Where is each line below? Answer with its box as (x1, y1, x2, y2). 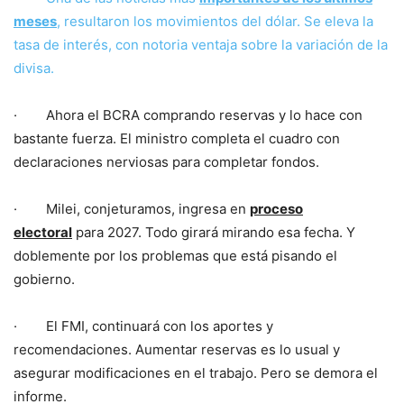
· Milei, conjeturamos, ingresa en (14, 200, 250, 218)
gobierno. (14, 271, 75, 289)
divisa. (14, 60, 54, 78)
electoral (14, 224, 72, 242)
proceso (250, 200, 303, 218)
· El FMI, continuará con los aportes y (14, 317, 273, 335)
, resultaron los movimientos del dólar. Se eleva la (57, 13, 373, 31)
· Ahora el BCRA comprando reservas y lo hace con (14, 106, 363, 124)
